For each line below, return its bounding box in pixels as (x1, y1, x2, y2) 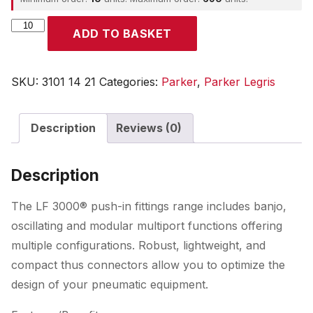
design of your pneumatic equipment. (11, 277, 208, 291)
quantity (10, 34, 52, 48)
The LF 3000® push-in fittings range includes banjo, (11, 199, 286, 213)
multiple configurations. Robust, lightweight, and (11, 238, 265, 252)
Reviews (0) (116, 121, 182, 135)
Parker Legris (204, 75, 275, 89)
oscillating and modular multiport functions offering (11, 219, 282, 233)
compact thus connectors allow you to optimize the (11, 258, 285, 272)
